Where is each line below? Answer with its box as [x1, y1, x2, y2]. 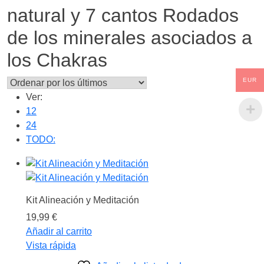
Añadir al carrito [26, 226, 92, 237]
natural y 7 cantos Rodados [7, 4, 239, 26]
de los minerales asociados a [7, 27, 252, 48]
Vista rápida [26, 240, 76, 251]
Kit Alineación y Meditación [26, 195, 139, 206]
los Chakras [7, 49, 107, 71]
